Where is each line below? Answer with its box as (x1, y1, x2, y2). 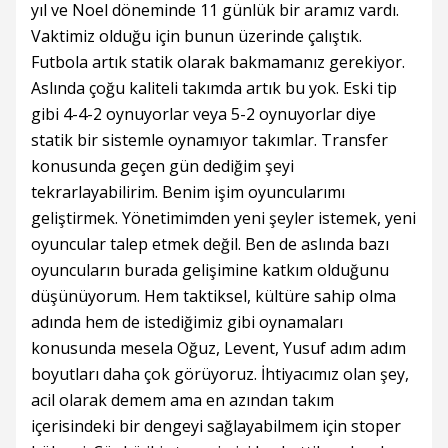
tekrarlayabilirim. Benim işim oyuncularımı (31, 181, 345, 203)
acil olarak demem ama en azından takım (31, 389, 334, 411)
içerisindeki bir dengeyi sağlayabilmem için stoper (31, 415, 401, 437)
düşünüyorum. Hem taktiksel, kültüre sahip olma (31, 285, 396, 307)
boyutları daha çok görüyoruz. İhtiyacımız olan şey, (31, 363, 409, 385)
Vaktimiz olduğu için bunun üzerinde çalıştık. (31, 25, 362, 47)
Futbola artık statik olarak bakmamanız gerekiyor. (31, 51, 405, 73)
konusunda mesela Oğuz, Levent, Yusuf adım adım (31, 337, 406, 359)
